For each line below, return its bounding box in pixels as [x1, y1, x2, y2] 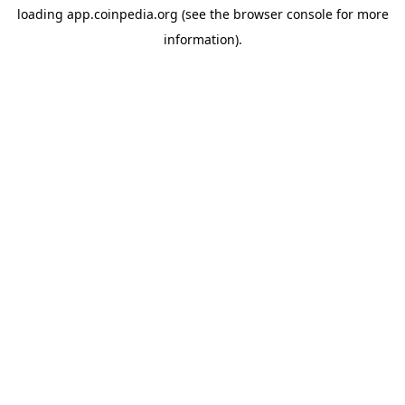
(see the [177, 5, 230, 23]
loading [16, 5, 67, 23]
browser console [232, 5, 333, 23]
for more [332, 5, 389, 23]
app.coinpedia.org [66, 5, 178, 23]
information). [163, 31, 242, 48]
